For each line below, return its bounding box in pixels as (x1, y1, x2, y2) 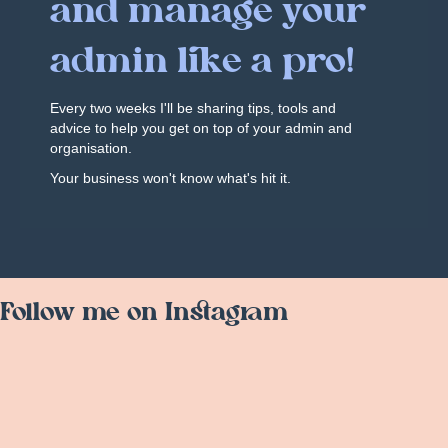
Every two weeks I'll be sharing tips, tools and (50, 99, 336, 116)
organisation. (50, 139, 132, 156)
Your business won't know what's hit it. (50, 169, 291, 186)
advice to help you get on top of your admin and (50, 119, 352, 136)
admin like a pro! (50, 44, 355, 81)
